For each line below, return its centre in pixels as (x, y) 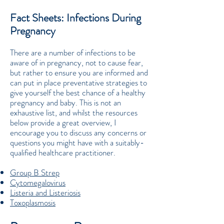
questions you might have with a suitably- (77, 142)
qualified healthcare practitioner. (63, 152)
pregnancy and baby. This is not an (65, 102)
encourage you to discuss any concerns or (78, 132)
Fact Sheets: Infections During (75, 18)
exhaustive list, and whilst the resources (74, 112)
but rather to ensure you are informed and (79, 72)
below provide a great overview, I (63, 122)
